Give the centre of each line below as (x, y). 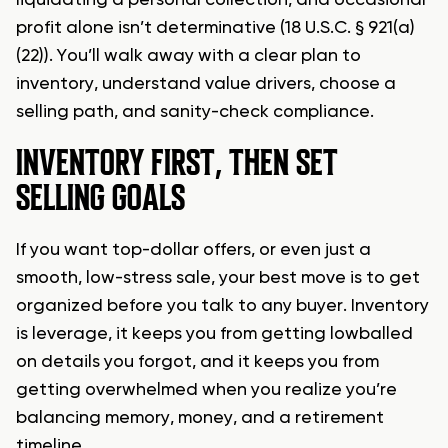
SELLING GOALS (100, 198)
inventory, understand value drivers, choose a (206, 84)
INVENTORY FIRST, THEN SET (177, 163)
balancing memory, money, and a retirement (200, 418)
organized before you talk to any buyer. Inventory (222, 306)
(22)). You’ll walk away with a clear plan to (188, 56)
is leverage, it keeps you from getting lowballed (214, 334)
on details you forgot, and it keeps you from (197, 362)
